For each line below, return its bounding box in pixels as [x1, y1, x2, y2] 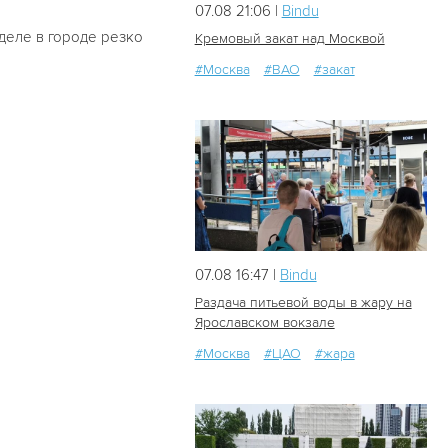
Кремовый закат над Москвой [194, 30, 385, 48]
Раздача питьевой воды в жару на [194, 293, 412, 311]
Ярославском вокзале [194, 313, 335, 331]
